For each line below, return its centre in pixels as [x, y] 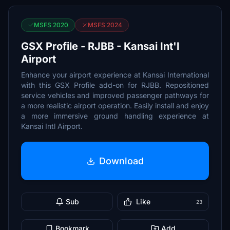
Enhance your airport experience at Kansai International [115, 75]
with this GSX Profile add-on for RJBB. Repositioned [115, 85]
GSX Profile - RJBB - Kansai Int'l [100, 46]
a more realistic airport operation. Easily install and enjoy [115, 106]
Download [121, 161]
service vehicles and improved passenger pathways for [115, 95]
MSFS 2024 [105, 25]
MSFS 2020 [51, 25]
